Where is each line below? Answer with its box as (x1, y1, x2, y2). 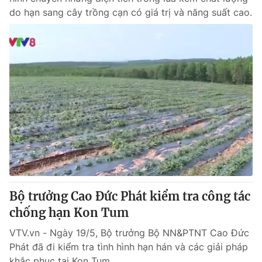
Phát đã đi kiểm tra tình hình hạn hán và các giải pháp (9, 241, 248, 253)
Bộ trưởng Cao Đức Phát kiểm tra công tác (9, 189, 250, 204)
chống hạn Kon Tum (9, 205, 129, 220)
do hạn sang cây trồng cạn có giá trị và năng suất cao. (9, 6, 252, 18)
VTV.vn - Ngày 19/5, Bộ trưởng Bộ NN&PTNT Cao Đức (9, 227, 249, 239)
